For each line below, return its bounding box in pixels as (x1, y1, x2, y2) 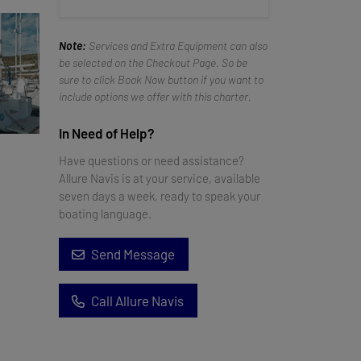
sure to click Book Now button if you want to (59, 72, 263, 86)
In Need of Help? (59, 124, 155, 141)
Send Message (91, 246, 176, 262)
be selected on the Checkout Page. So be (59, 55, 247, 69)
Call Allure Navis (91, 292, 185, 309)
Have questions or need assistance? (59, 152, 244, 168)
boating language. (59, 205, 151, 221)
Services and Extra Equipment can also (86, 38, 268, 52)
